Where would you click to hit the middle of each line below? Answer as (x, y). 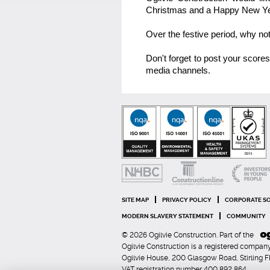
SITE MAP (135, 200)
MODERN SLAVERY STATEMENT (168, 216)
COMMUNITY (246, 216)
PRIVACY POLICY (187, 200)
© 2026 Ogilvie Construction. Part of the (189, 235)
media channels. (178, 71)
